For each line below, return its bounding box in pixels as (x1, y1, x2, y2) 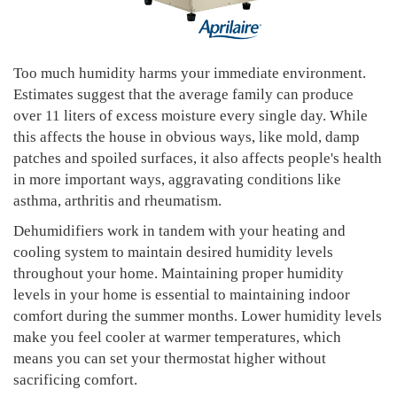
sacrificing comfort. (13, 371, 137, 388)
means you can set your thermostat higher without (13, 350, 326, 367)
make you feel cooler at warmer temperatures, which (13, 329, 341, 346)
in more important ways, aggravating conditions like (13, 171, 341, 188)
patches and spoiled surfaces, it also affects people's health (13, 150, 382, 167)
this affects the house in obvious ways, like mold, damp (13, 128, 360, 145)
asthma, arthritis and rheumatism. (13, 192, 222, 209)
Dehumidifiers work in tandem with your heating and (13, 222, 346, 239)
